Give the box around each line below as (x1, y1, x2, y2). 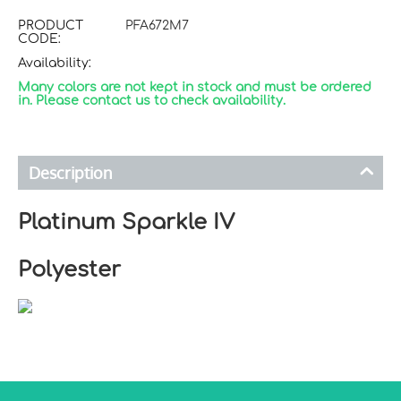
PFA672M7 (125, 18, 189, 32)
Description (29, 162, 112, 183)
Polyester (18, 257, 121, 282)
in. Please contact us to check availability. (18, 93, 286, 107)
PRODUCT (18, 18, 83, 32)
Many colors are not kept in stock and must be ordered (18, 80, 371, 94)
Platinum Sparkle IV (18, 209, 235, 235)
